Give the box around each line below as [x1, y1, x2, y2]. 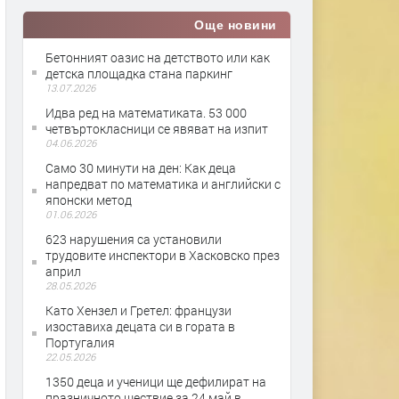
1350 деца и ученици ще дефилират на [45, 373, 266, 390]
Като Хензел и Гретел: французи [45, 302, 232, 319]
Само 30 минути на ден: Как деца [45, 159, 236, 176]
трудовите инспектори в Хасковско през [45, 247, 280, 264]
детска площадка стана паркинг [45, 65, 232, 82]
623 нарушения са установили [45, 231, 222, 248]
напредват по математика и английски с [45, 175, 281, 192]
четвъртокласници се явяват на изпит [45, 120, 268, 137]
